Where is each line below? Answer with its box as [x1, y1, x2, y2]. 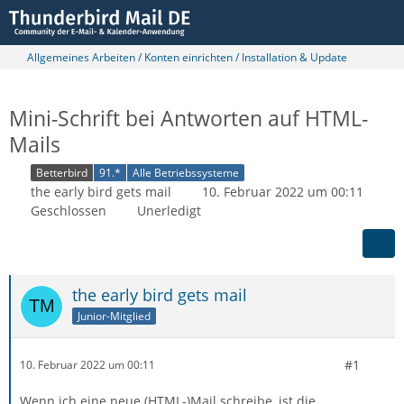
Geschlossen [31, 201, 106, 219]
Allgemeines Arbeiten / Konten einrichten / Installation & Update [27, 50, 347, 65]
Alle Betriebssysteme [133, 164, 239, 180]
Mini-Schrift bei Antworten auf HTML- [9, 104, 368, 133]
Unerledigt [137, 201, 201, 219]
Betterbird [36, 164, 87, 180]
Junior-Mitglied [78, 308, 151, 324]
